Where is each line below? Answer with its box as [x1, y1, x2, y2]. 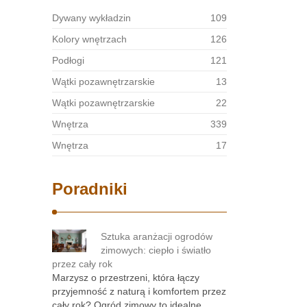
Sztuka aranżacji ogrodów [101, 231, 212, 242]
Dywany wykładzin [52, 12, 131, 23]
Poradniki [52, 180, 127, 198]
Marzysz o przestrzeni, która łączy [52, 272, 199, 283]
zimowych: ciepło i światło [101, 245, 211, 256]
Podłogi [52, 55, 84, 66]
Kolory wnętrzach [52, 34, 127, 45]
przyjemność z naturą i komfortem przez [52, 286, 226, 297]
